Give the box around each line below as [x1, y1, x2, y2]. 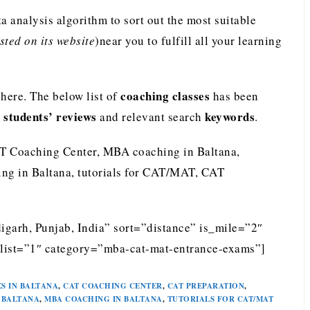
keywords [205, 108, 255, 125]
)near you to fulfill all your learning [95, 33, 282, 48]
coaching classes [120, 87, 210, 104]
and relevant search [96, 109, 205, 125]
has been [210, 88, 259, 104]
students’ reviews [3, 108, 97, 125]
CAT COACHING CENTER [63, 280, 163, 291]
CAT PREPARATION [167, 280, 244, 291]
